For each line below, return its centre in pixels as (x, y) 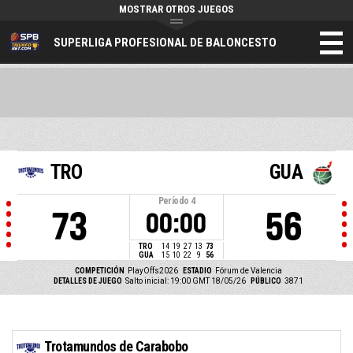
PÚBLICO (266, 281)
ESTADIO (199, 271)
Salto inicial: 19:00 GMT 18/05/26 (185, 281)
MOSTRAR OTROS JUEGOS (176, 9)
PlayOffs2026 (152, 271)
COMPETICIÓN (100, 271)
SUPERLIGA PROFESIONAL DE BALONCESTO (165, 42)
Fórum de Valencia (248, 271)
